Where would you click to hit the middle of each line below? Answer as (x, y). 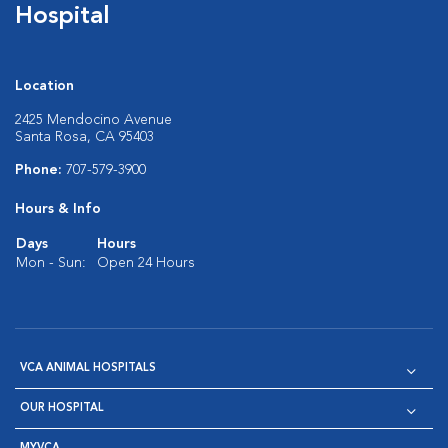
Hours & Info (58, 209)
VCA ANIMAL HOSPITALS (88, 368)
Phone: (40, 170)
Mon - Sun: (51, 263)
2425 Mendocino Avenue (93, 120)
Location (44, 86)
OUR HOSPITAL (62, 408)
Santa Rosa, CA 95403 (84, 137)
